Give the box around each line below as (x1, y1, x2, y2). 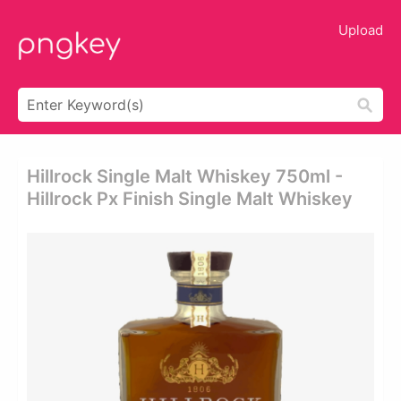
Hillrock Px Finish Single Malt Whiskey (27, 188, 353, 209)
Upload (338, 21, 383, 38)
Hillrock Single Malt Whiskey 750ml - (27, 166, 343, 187)
